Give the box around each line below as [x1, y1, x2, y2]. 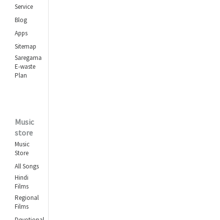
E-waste [15, 62, 35, 71]
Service [15, 2, 33, 11]
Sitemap [15, 42, 36, 51]
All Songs [15, 162, 39, 171]
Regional [15, 193, 39, 202]
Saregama [15, 54, 42, 62]
